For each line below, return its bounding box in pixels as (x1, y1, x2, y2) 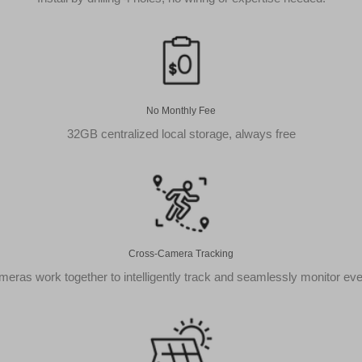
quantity (200, 45, 250, 60)
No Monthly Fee (146, 105, 216, 117)
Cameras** (200, 30, 265, 44)
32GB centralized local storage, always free (66, 127, 296, 141)
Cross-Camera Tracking (128, 248, 234, 260)
